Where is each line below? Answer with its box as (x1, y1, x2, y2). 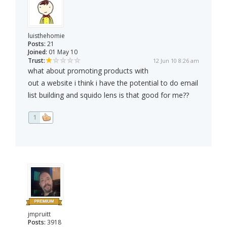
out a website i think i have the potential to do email (28, 78, 198, 88)
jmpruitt (28, 210, 51, 219)
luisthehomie (28, 31, 65, 41)
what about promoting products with (28, 66, 148, 76)
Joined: (28, 48, 47, 57)
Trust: (28, 56, 45, 65)
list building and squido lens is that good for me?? (28, 90, 189, 100)
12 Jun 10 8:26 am (153, 57, 199, 65)
